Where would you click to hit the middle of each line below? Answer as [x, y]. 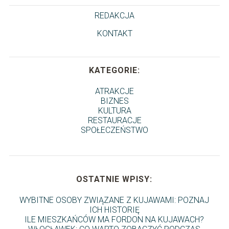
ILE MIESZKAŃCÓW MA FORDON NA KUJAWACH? [114, 219]
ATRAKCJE [114, 91]
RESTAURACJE [114, 120]
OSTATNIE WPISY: [114, 179]
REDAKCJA [114, 15]
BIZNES [114, 101]
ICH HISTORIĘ [114, 210]
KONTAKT [114, 33]
